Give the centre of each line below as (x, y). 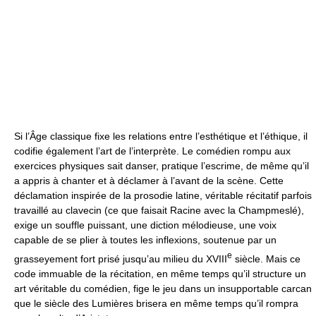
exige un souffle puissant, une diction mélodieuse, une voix (145, 225)
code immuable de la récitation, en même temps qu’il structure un (160, 273)
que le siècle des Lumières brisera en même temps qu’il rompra (156, 303)
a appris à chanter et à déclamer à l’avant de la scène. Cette (149, 181)
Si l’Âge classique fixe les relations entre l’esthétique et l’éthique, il (161, 136)
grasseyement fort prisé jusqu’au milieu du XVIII (121, 259)
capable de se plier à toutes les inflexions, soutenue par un (145, 240)
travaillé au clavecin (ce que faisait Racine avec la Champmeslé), (159, 211)
